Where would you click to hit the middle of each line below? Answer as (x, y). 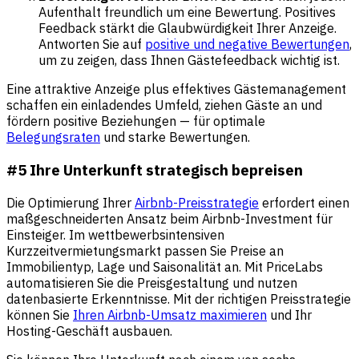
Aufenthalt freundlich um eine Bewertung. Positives (187, 12)
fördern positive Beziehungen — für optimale (136, 121)
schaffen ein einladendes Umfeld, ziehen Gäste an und (164, 105)
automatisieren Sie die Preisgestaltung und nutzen (152, 282)
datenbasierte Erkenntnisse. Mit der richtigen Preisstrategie (179, 298)
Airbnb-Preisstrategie (197, 202)
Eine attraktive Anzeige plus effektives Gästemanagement (176, 89)
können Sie (40, 315)
